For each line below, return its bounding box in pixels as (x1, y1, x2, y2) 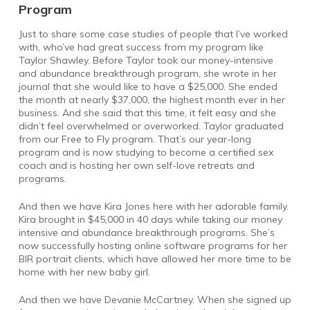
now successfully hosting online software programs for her (18, 239, 287, 252)
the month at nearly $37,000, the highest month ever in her (18, 93, 285, 106)
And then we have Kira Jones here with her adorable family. (18, 199, 289, 212)
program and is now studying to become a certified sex (18, 145, 273, 158)
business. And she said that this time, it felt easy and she (18, 106, 276, 119)
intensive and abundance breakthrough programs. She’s (18, 226, 275, 239)
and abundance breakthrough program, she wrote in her (18, 66, 277, 80)
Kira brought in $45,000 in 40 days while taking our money (18, 212, 282, 226)
